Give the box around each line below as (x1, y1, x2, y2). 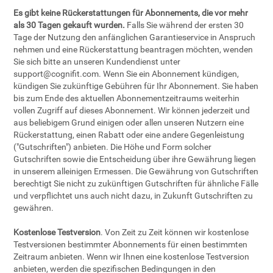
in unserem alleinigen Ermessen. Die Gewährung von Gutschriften (13, 166, 259, 176)
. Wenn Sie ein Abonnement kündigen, (99, 69, 239, 79)
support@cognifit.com (13, 69, 99, 79)
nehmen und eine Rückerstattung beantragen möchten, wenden (13, 44, 253, 54)
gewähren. (13, 203, 54, 213)
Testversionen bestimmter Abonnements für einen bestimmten (13, 239, 248, 249)
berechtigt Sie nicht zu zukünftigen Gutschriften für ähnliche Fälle (13, 179, 259, 188)
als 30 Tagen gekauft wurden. (13, 20, 126, 30)
